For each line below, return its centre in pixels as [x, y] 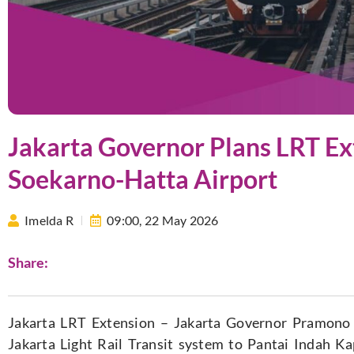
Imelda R [49, 220]
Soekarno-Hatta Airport [143, 179]
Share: [28, 263]
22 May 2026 [181, 220]
